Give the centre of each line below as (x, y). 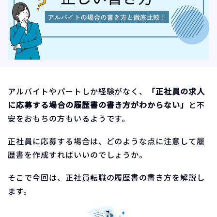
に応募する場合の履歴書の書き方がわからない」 (98, 104)
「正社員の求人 (176, 91)
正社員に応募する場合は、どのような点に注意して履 (107, 141)
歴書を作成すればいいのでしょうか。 (78, 154)
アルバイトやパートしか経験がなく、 (78, 91)
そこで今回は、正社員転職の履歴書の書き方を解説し (107, 177)
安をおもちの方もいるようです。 (69, 118)
